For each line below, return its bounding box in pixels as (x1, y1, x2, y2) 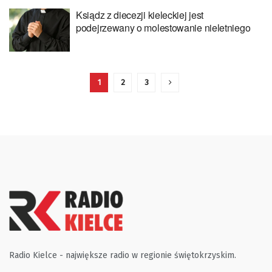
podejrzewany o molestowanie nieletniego (76, 20, 251, 35)
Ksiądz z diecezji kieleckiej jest (76, 7, 204, 22)
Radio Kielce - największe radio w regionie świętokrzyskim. (9, 250, 236, 260)
